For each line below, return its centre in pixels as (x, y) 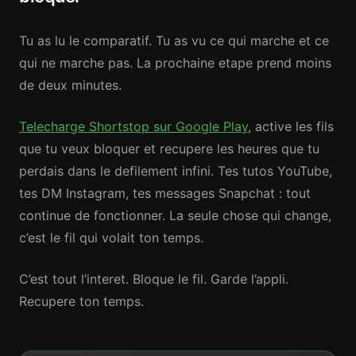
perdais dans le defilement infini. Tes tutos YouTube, (176, 171)
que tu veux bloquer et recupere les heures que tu (169, 149)
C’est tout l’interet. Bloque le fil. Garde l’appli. (154, 279)
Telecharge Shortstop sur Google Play (133, 126)
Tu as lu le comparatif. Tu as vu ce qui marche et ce (174, 41)
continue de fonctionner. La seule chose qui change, (175, 215)
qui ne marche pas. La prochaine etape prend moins (175, 63)
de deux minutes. (70, 85)
